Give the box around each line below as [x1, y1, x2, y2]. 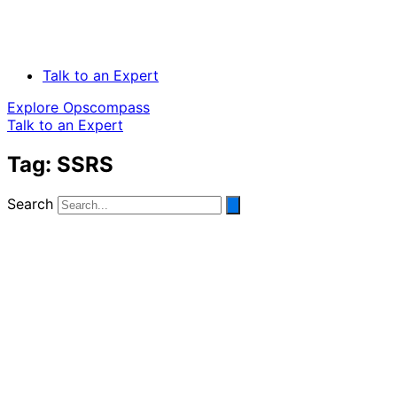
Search [7, 194, 53, 213]
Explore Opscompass [7, 98, 150, 117]
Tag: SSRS [7, 152, 113, 178]
